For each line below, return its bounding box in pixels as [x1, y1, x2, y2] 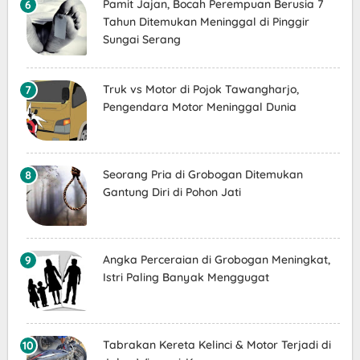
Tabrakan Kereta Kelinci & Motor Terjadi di [102, 337, 331, 353]
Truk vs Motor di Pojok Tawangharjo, [102, 82, 299, 97]
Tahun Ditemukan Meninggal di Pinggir [102, 14, 309, 30]
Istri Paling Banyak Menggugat [102, 270, 269, 285]
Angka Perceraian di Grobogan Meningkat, [102, 252, 330, 268]
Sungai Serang [102, 32, 181, 47]
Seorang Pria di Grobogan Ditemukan [102, 167, 303, 182]
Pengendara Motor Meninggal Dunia [102, 100, 297, 115]
